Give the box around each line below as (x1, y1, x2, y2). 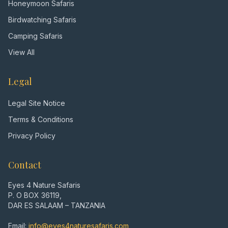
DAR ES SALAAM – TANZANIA (8, 201, 105, 210)
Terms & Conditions (8, 115, 73, 124)
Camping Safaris (8, 32, 63, 40)
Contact (8, 159, 41, 171)
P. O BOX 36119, (8, 191, 62, 199)
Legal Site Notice (8, 99, 65, 107)
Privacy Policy (8, 131, 55, 140)
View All (8, 48, 35, 56)
